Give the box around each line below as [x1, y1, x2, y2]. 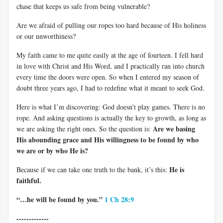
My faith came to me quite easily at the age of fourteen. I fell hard [16, 50, 203, 60]
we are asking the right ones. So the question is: [16, 123, 153, 133]
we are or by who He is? [16, 145, 88, 156]
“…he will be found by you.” [16, 194, 105, 205]
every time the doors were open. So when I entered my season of [16, 72, 199, 82]
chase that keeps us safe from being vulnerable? [16, 1, 150, 11]
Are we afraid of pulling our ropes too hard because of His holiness [16, 20, 206, 30]
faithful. [16, 175, 41, 186]
